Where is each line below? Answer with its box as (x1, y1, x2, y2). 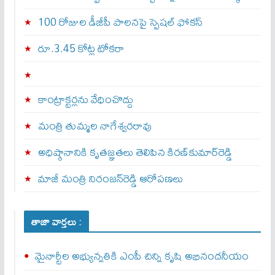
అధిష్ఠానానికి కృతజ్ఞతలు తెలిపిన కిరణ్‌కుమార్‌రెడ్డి (37, 141, 232, 163)
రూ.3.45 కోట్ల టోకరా (37, 37, 125, 60)
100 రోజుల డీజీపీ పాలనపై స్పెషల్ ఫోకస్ (37, 11, 203, 33)
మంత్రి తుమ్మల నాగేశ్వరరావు (37, 115, 152, 137)
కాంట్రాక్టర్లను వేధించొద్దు (37, 88, 133, 110)
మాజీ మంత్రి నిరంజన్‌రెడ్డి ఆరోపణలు (37, 168, 184, 190)
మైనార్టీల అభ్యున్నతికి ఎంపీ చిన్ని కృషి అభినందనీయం (34, 245, 249, 267)
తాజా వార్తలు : (31, 212, 82, 232)
